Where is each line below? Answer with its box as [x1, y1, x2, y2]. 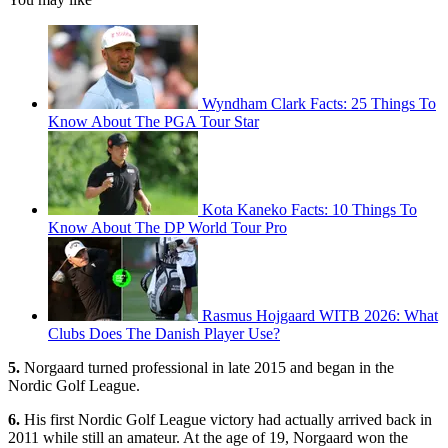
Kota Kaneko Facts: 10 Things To [202, 200, 417, 218]
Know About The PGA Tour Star [48, 112, 259, 130]
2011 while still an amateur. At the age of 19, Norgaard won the [8, 428, 408, 446]
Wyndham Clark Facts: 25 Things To [202, 94, 436, 112]
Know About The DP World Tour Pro [48, 218, 287, 236]
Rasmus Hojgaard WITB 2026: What [202, 306, 438, 324]
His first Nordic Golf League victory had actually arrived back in [20, 410, 432, 428]
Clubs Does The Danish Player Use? [48, 324, 280, 342]
